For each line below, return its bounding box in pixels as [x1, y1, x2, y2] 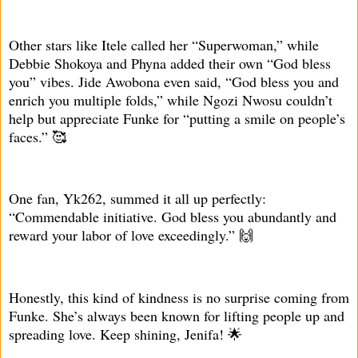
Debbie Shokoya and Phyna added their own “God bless [9, 53, 331, 73]
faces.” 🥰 [9, 126, 66, 146]
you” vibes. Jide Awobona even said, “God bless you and [9, 71, 339, 91]
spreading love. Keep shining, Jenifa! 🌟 [9, 324, 242, 344]
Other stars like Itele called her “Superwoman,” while [9, 34, 319, 54]
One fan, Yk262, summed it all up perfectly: [9, 189, 266, 209]
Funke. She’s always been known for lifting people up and [9, 305, 344, 325]
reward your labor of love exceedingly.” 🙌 [9, 225, 253, 245]
